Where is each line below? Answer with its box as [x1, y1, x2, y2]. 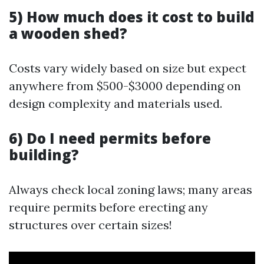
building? [9, 145, 79, 164]
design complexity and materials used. [9, 96, 222, 111]
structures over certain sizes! [9, 217, 172, 232]
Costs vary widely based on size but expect [9, 61, 246, 75]
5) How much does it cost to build [9, 7, 255, 27]
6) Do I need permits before [9, 128, 211, 148]
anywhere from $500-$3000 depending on [9, 78, 241, 93]
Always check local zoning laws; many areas [9, 182, 252, 197]
